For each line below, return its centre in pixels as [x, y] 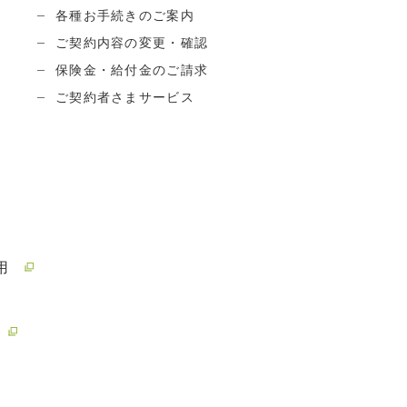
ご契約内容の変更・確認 [132, 42]
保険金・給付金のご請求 [132, 69]
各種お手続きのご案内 [125, 15]
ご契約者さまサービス [125, 97]
